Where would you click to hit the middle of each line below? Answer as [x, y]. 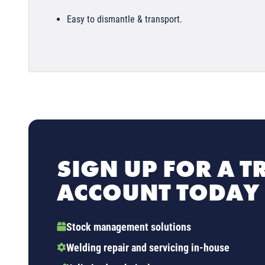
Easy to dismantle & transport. [125, 20]
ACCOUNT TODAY [158, 193]
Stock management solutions [129, 227]
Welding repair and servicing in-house [148, 248]
